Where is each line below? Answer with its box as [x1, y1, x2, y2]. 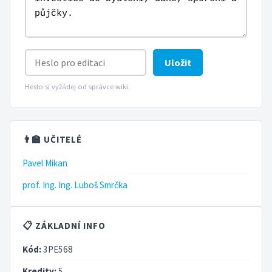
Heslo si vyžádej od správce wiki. [25, 81, 130, 91]
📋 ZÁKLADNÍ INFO [22, 219, 106, 231]
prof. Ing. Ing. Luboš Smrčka [22, 178, 127, 191]
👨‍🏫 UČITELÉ [22, 133, 83, 145]
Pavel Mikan [22, 157, 67, 169]
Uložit [165, 56, 192, 69]
